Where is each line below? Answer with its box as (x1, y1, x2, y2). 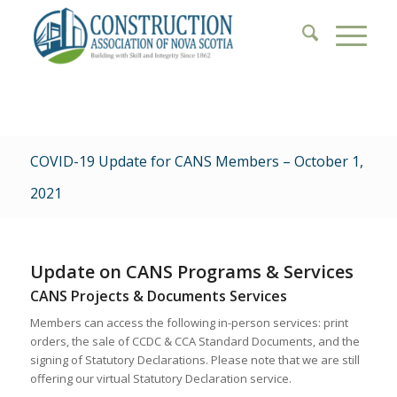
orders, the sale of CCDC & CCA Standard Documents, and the (29, 333, 360, 350)
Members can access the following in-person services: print (29, 315, 348, 331)
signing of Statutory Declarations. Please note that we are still (29, 352, 360, 369)
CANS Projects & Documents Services (29, 286, 287, 306)
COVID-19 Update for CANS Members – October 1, (29, 152, 363, 171)
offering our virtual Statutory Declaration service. (29, 370, 292, 387)
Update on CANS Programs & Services (29, 260, 354, 284)
